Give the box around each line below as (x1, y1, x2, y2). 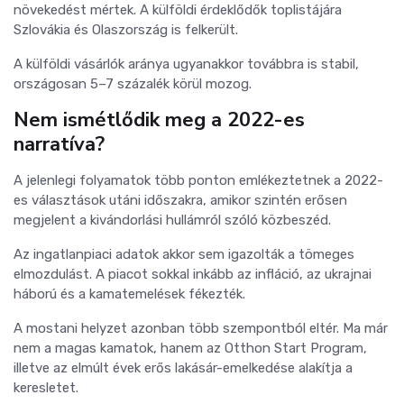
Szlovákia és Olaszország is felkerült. (14, 21, 238, 38)
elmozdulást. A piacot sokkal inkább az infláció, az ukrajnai (14, 265, 372, 282)
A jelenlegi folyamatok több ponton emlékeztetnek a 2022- (14, 171, 383, 188)
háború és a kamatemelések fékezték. (14, 285, 245, 302)
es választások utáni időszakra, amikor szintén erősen (14, 191, 347, 208)
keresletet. (14, 379, 78, 396)
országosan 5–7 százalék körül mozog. (14, 75, 252, 92)
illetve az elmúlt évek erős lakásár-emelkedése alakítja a (14, 359, 353, 376)
